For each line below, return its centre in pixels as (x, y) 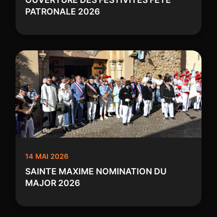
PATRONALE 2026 (62, 11)
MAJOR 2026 (53, 183)
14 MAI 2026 (47, 156)
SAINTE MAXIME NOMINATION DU (96, 171)
